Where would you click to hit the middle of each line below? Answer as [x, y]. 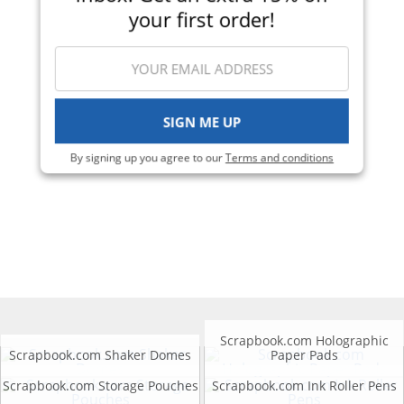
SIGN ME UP [202, 121]
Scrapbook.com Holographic [304, 341]
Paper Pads [304, 355]
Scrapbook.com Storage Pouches [100, 386]
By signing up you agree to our [147, 158]
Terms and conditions [279, 158]
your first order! [202, 18]
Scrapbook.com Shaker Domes [100, 355]
